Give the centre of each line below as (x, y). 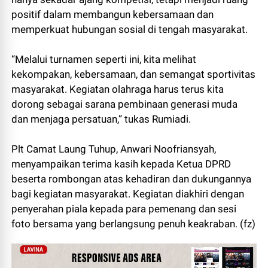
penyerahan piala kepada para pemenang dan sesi (124, 209)
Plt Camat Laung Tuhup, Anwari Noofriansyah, (114, 149)
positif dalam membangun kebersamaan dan (113, 15)
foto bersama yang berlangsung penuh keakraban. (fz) (134, 224)
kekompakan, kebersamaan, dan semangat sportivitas (134, 74)
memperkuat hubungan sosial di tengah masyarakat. (130, 30)
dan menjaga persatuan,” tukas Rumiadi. (101, 119)
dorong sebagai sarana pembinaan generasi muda (125, 104)
